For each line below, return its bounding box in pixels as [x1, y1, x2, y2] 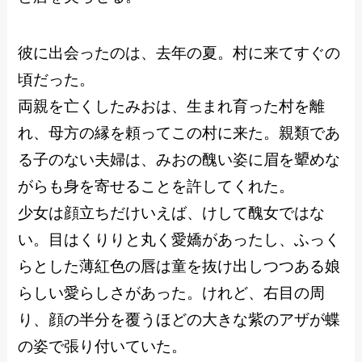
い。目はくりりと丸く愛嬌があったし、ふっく [18, 231, 341, 249]
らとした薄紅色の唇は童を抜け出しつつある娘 [18, 258, 341, 276]
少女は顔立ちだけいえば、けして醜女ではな [18, 204, 326, 222]
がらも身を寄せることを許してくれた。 [18, 178, 295, 196]
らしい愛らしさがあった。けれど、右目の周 [18, 284, 326, 302]
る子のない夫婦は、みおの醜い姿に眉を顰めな [18, 151, 341, 169]
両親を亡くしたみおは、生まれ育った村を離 [18, 98, 326, 116]
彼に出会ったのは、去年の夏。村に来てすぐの [18, 44, 341, 62]
